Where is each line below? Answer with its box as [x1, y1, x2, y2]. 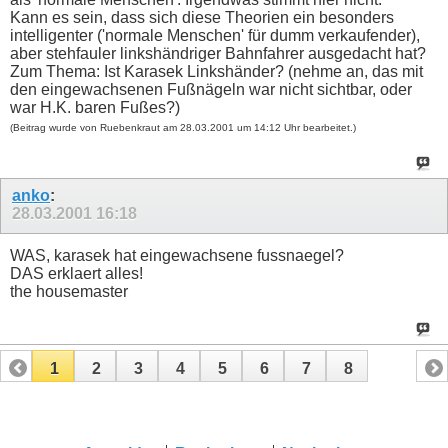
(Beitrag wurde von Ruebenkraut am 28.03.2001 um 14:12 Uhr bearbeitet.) [10, 121, 356, 133]
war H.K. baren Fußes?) [10, 98, 180, 116]
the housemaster [10, 283, 128, 301]
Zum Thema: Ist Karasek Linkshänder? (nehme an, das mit [10, 62, 423, 80]
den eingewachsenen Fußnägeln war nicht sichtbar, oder [10, 80, 412, 98]
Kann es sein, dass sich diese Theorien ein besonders [10, 8, 394, 26]
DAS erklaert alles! [10, 265, 143, 283]
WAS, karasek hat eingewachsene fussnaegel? [10, 247, 344, 265]
